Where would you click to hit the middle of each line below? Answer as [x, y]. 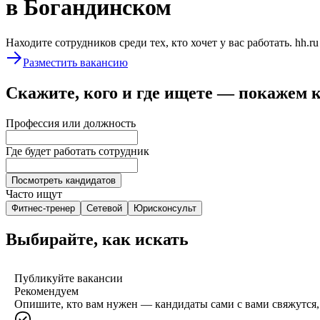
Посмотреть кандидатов [64, 180]
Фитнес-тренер [43, 208]
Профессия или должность [71, 123]
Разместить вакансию [75, 62]
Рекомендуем [46, 291]
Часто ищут [34, 194]
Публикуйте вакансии [69, 278]
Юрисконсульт [165, 208]
